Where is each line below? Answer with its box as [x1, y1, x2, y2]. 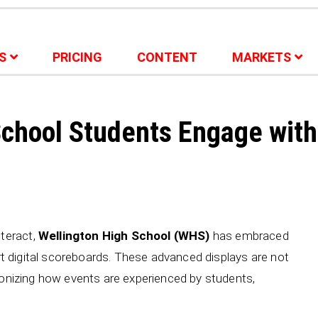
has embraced [209, 229, 289, 243]
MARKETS [232, 50, 292, 65]
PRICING [52, 50, 102, 65]
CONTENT [137, 50, 197, 65]
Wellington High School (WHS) [38, 229, 210, 243]
